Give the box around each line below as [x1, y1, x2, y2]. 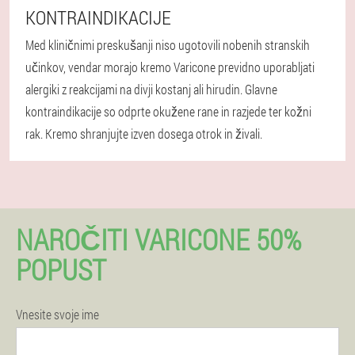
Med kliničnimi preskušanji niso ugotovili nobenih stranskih [25, 36, 310, 53]
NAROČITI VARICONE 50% [16, 219, 301, 258]
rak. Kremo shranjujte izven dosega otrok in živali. [25, 124, 262, 142]
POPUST [16, 250, 106, 288]
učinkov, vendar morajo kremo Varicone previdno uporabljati [25, 58, 315, 75]
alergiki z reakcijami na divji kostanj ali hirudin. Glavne [25, 80, 277, 97]
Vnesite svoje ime [16, 305, 99, 323]
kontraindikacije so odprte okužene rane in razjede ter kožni [25, 102, 311, 120]
